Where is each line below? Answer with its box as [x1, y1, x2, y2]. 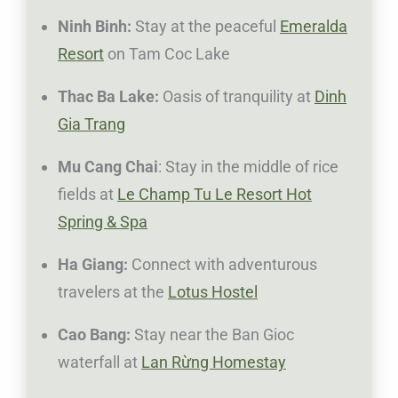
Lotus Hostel [168, 283, 258, 302]
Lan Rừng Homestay [141, 353, 286, 372]
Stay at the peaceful [135, 17, 280, 36]
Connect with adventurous [131, 255, 317, 275]
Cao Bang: [58, 325, 134, 345]
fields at [58, 185, 117, 204]
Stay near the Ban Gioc [134, 325, 294, 345]
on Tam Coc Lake [104, 44, 230, 64]
